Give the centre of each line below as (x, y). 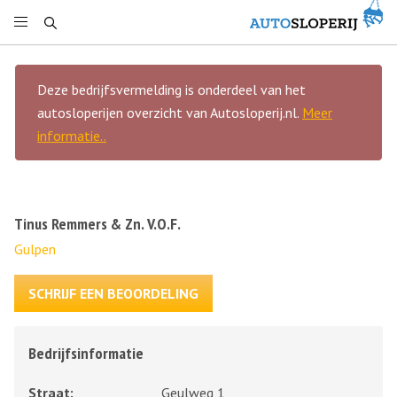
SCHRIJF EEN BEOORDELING (113, 293)
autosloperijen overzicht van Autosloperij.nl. (170, 113)
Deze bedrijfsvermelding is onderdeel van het (171, 90)
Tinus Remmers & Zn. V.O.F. (97, 224)
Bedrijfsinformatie (86, 353)
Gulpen (35, 249)
